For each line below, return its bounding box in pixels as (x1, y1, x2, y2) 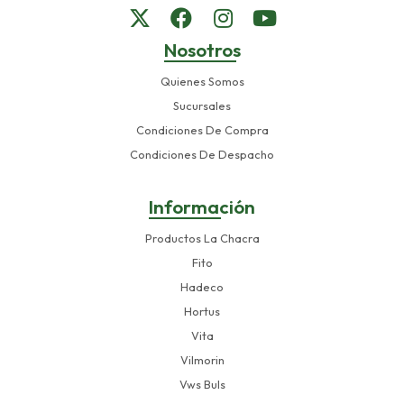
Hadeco (180, 279, 224, 294)
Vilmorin (179, 352, 225, 367)
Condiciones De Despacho (130, 146, 274, 161)
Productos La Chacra (144, 230, 260, 245)
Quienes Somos (160, 73, 244, 88)
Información (149, 194, 255, 218)
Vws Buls (179, 376, 225, 391)
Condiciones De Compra (135, 122, 269, 137)
